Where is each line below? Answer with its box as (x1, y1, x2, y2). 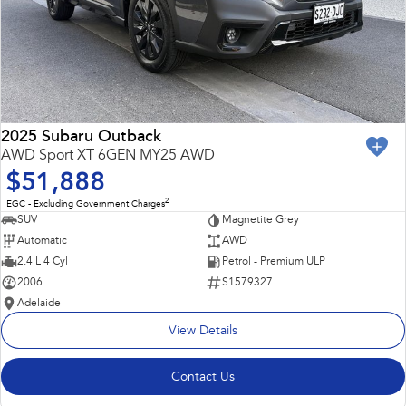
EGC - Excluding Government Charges (6, 199, 165, 209)
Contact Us (171, 371, 235, 384)
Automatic (17, 235, 67, 246)
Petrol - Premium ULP (221, 256, 325, 267)
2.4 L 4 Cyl (17, 256, 68, 267)
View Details (169, 324, 237, 338)
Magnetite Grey (221, 214, 299, 226)
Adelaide (17, 297, 61, 309)
